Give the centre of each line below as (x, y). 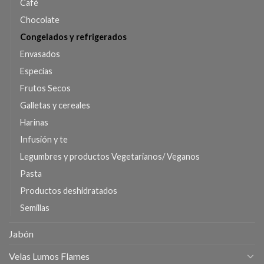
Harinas (34, 122)
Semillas (35, 207)
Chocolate (40, 19)
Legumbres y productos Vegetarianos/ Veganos (110, 156)
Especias (36, 71)
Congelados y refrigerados (73, 37)
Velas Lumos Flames (49, 256)
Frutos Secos (45, 88)
